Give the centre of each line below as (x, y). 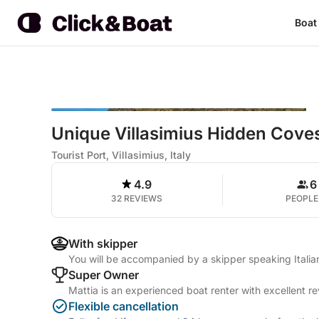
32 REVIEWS (137, 198)
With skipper (103, 244)
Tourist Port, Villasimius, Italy (121, 155)
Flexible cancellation (124, 306)
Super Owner (104, 275)
